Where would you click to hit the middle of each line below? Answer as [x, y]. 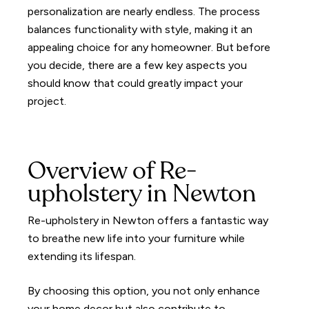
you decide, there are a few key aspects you [138, 65]
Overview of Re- [112, 172]
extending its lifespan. [82, 256]
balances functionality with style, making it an [140, 29]
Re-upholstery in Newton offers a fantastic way [148, 220]
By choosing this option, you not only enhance [144, 290]
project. [47, 101]
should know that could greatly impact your [136, 83]
